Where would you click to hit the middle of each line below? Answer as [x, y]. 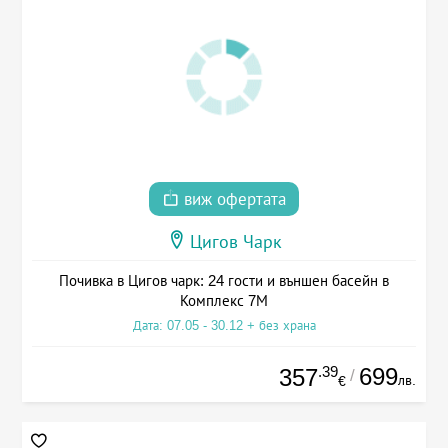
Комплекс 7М [224, 300]
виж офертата [232, 199]
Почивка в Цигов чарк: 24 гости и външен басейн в [224, 280]
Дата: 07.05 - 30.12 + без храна [224, 325]
